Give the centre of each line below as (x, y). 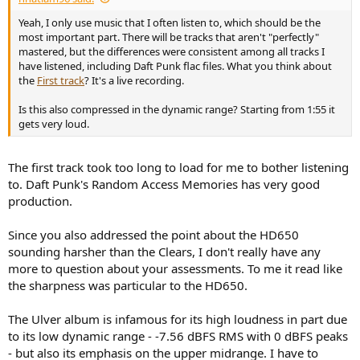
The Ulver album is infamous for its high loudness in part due (178, 319)
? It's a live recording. (134, 80)
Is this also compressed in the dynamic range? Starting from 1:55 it (177, 109)
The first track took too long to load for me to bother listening (178, 168)
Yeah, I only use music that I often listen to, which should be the (170, 22)
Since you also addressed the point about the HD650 (153, 235)
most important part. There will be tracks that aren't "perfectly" (169, 37)
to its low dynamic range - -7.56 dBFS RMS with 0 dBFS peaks (178, 336)
